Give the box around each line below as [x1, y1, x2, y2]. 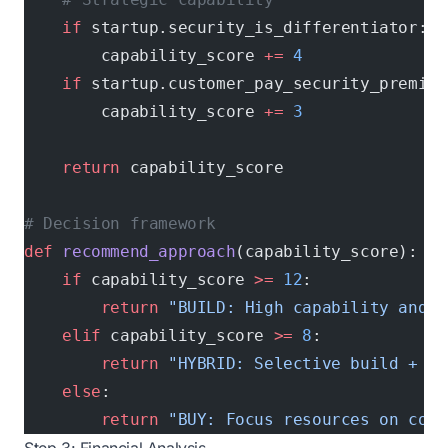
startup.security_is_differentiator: [81, 18, 428, 37]
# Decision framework [24, 214, 216, 233]
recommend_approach [52, 242, 236, 261]
